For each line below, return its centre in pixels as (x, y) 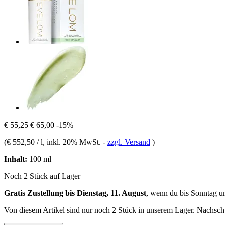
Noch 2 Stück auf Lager (42, 176)
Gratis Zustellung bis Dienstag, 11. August (75, 193)
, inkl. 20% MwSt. (73, 142)
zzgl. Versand (129, 142)
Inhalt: (16, 159)
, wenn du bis (168, 193)
